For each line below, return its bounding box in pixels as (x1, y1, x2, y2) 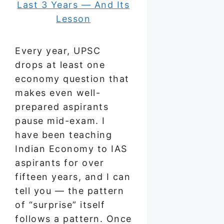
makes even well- (15, 87, 100, 98)
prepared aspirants (15, 101, 108, 112)
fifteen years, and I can (15, 171, 130, 182)
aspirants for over (15, 157, 104, 168)
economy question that (15, 73, 129, 84)
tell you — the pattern (15, 185, 124, 196)
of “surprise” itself (15, 199, 105, 210)
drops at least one (15, 59, 105, 70)
